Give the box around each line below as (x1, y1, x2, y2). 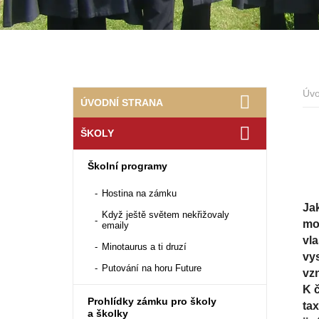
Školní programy (87, 159, 167, 172)
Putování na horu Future (101, 263, 202, 274)
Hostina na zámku (101, 188, 177, 199)
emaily (101, 220, 129, 231)
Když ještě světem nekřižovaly (101, 209, 229, 221)
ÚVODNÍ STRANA (80, 96, 163, 108)
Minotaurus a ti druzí (101, 241, 187, 253)
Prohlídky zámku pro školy (87, 296, 216, 308)
